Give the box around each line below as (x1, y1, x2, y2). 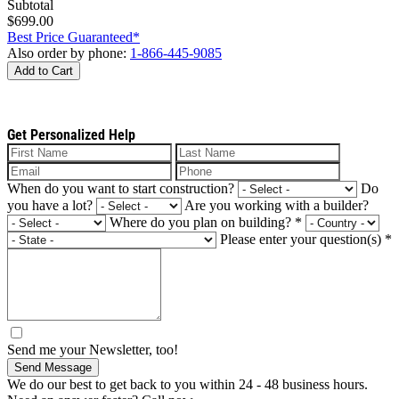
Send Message (14, 360, 92, 374)
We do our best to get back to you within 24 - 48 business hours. (7, 376, 368, 392)
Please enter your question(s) (220, 231, 385, 247)
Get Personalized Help (7, 126, 135, 143)
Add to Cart (14, 63, 73, 77)
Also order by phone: (7, 45, 130, 61)
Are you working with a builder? (184, 197, 369, 213)
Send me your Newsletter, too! (7, 341, 178, 357)
